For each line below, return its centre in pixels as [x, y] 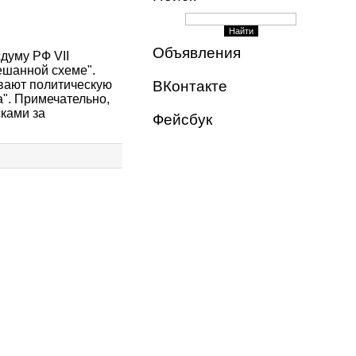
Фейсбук [182, 120]
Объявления [196, 53]
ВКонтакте [190, 86]
